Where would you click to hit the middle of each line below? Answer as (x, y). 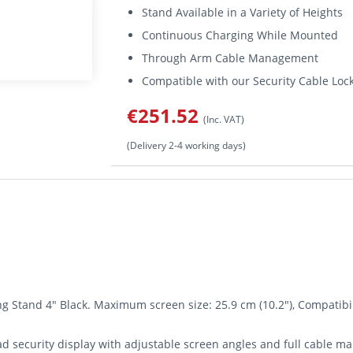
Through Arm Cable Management (230, 58)
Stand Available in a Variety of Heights (243, 12)
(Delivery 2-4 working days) (186, 145)
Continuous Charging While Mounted (240, 35)
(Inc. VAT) (224, 119)
